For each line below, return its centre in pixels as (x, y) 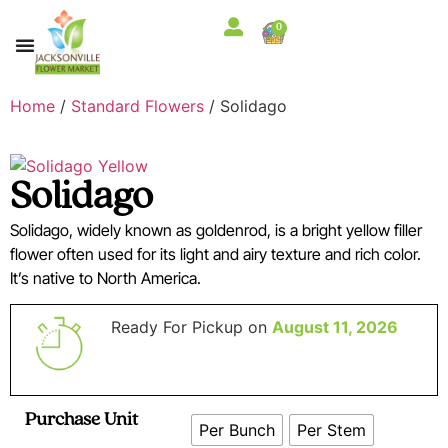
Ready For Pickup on (191, 327)
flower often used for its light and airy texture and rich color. (215, 254)
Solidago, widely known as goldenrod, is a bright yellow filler (216, 230)
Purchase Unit (81, 421)
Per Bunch (237, 430)
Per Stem (331, 430)
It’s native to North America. (105, 278)
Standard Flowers (137, 106)
